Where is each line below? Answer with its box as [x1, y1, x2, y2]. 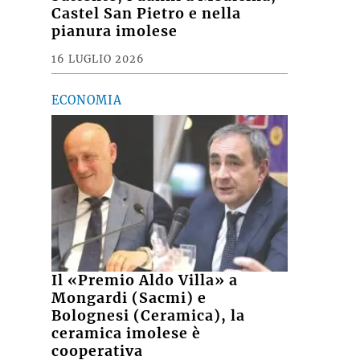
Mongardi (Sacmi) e [51, 289, 207, 308]
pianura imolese [51, 22, 178, 40]
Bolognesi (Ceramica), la [51, 307, 246, 325]
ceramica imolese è [51, 325, 202, 343]
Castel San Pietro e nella [51, 4, 242, 22]
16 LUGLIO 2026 [51, 51, 145, 65]
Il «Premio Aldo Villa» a [51, 272, 239, 290]
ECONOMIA [51, 92, 123, 108]
